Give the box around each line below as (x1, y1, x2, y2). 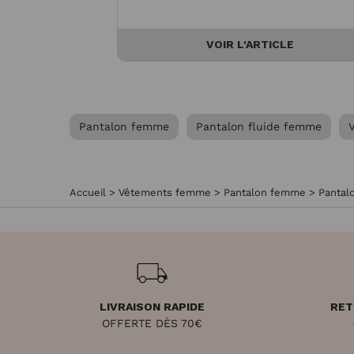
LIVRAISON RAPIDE (99, 300, 205, 313)
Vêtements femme (119, 186, 211, 198)
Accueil (70, 186, 106, 198)
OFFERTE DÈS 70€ (101, 317, 202, 330)
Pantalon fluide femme (196, 120, 322, 133)
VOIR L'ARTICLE (205, 38, 294, 51)
